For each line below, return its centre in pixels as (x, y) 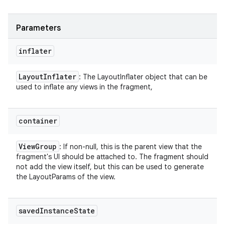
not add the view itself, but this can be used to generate (110, 167)
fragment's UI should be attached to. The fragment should (112, 157)
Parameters (38, 28)
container (38, 121)
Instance (57, 211)
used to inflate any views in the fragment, (84, 87)
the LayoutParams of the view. (66, 177)
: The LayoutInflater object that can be (143, 77)
